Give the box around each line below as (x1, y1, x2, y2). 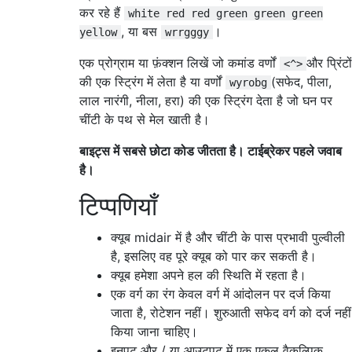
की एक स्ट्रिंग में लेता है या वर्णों (79, 74, 225, 90)
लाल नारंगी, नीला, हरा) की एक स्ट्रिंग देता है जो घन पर (79, 93, 332, 109)
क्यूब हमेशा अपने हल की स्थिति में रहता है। (111, 267, 306, 284)
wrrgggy (165, 26, 209, 39)
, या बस (121, 24, 161, 40)
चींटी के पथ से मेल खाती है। (79, 112, 210, 128)
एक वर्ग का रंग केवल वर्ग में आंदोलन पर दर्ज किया (111, 286, 331, 302)
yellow (79, 26, 117, 39)
